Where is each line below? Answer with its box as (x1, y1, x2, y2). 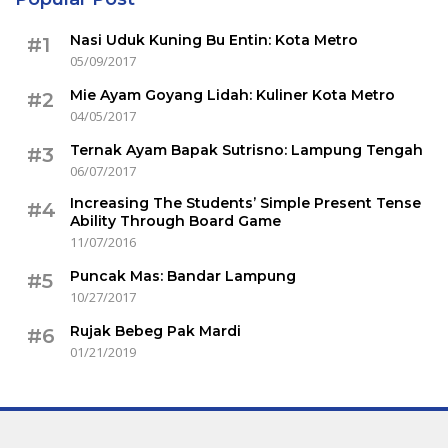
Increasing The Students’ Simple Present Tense (70, 194, 421, 212)
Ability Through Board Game (70, 212, 281, 230)
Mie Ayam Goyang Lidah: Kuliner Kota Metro (70, 86, 395, 104)
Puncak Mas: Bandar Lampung (70, 267, 296, 285)
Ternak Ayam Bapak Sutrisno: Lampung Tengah (70, 141, 423, 159)
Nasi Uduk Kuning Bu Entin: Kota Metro (70, 31, 358, 49)
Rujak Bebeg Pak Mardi (70, 322, 241, 340)
